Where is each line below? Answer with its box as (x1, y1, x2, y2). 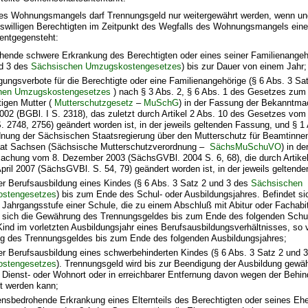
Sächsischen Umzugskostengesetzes (31, 60, 182, 71)
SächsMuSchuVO (210, 141, 282, 152)
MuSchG (144, 97, 179, 108)
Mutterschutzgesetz (54, 97, 134, 108)
